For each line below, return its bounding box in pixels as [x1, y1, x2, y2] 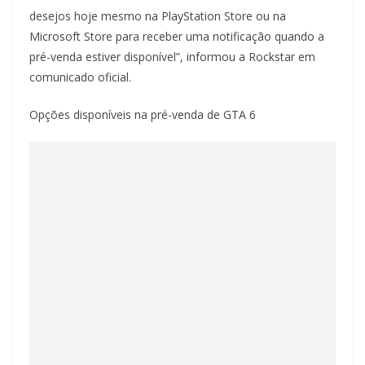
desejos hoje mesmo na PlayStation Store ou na [29, 8, 286, 24]
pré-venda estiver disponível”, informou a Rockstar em [29, 49, 315, 65]
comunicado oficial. [29, 69, 131, 86]
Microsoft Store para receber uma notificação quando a [29, 29, 324, 45]
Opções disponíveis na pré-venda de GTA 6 [29, 107, 256, 123]
